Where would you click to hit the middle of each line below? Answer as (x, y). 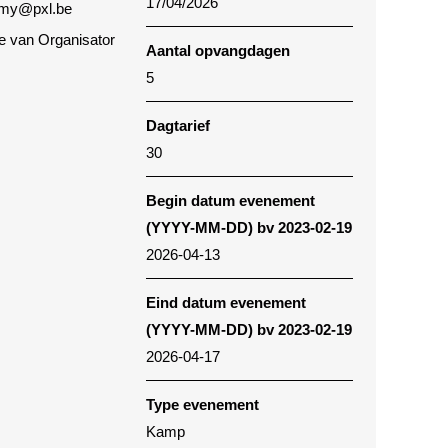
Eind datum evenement (226, 303)
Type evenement (202, 405)
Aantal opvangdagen (218, 51)
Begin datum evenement (230, 201)
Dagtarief (178, 126)
